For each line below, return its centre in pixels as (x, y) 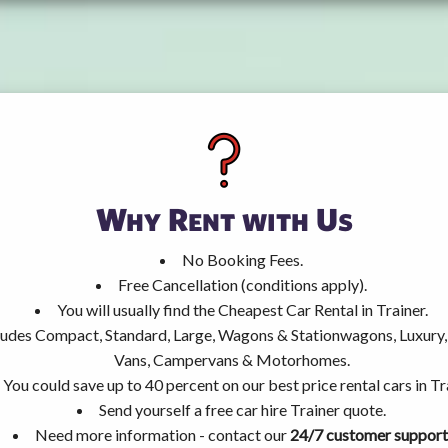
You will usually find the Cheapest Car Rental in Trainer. (242, 309)
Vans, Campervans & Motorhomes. (231, 359)
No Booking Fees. (242, 259)
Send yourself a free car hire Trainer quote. (242, 409)
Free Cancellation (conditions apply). (242, 284)
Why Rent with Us (224, 218)
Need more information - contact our (162, 434)
